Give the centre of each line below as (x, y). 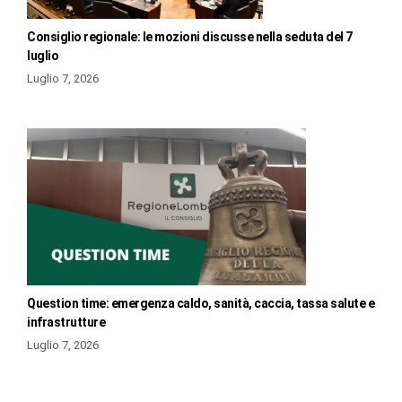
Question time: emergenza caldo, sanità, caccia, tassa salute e (201, 303)
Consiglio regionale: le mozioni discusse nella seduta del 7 (190, 36)
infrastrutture (66, 322)
